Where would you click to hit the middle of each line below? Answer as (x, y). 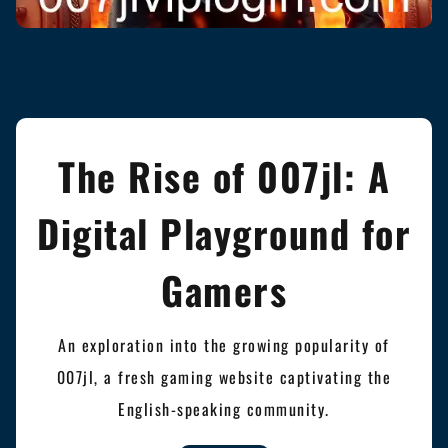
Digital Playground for (224, 233)
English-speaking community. (224, 409)
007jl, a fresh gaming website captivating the (224, 377)
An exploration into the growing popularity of (224, 345)
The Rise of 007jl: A (224, 176)
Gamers (224, 290)
